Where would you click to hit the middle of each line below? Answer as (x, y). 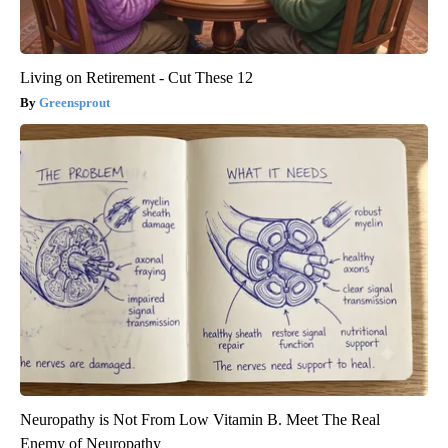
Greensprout (74, 103)
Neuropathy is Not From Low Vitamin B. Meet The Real (200, 420)
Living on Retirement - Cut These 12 (136, 78)
